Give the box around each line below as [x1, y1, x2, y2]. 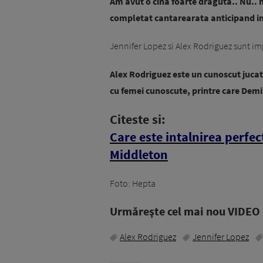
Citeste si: [110, 111, 166, 128]
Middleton [110, 146, 168, 163]
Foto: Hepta [110, 177, 156, 190]
